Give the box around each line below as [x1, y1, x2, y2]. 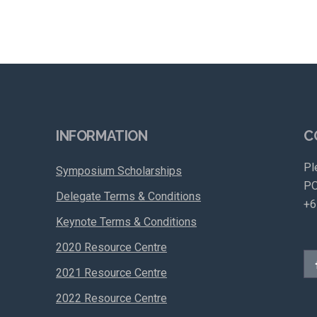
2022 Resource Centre [56, 292, 167, 305]
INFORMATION [56, 127, 148, 144]
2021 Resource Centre [56, 266, 167, 279]
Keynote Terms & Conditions [56, 215, 197, 229]
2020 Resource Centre [56, 241, 167, 254]
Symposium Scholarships [56, 164, 182, 178]
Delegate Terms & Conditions [56, 190, 201, 203]
